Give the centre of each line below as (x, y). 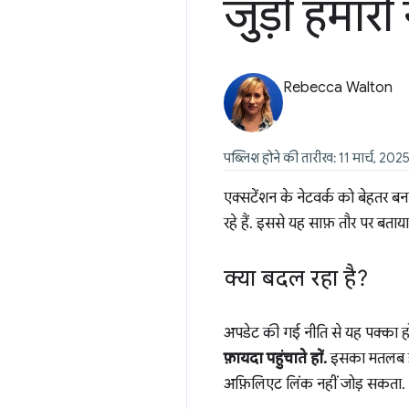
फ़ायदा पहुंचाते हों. (275, 359)
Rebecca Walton (338, 88)
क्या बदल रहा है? (296, 278)
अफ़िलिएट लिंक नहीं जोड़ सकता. (315, 384)
